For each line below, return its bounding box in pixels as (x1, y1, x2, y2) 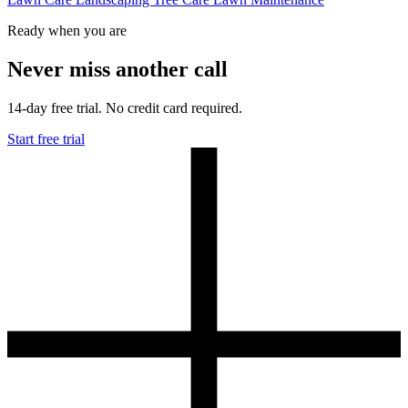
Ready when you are (7, 23, 127, 39)
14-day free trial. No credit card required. (7, 99, 242, 116)
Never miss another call (7, 56, 228, 81)
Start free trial (7, 130, 85, 147)
